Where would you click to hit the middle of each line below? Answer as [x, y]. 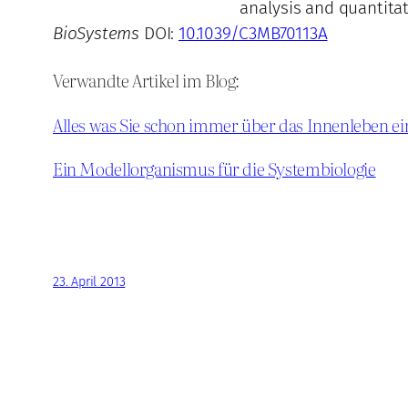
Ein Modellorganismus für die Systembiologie [214, 168]
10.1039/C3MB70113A [253, 33]
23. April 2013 [89, 281]
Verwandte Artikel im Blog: [147, 80]
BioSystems [97, 33]
